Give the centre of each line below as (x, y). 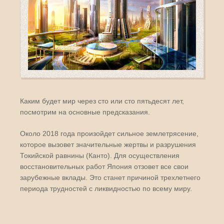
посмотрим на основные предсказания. (85, 112)
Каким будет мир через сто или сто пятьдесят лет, (102, 101)
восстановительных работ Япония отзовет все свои (104, 166)
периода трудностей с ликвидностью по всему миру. (106, 188)
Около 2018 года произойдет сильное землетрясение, (109, 133)
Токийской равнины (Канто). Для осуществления (100, 155)
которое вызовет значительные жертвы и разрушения (108, 144)
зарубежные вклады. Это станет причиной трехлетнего (110, 177)
